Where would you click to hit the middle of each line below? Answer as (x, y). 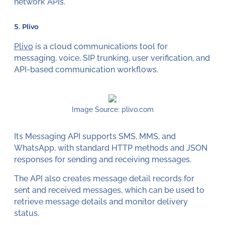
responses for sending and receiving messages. (102, 159)
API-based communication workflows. (86, 69)
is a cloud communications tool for (100, 46)
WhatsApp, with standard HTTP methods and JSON (110, 148)
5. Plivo (26, 27)
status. (26, 213)
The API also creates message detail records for (104, 179)
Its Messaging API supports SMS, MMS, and (95, 136)
